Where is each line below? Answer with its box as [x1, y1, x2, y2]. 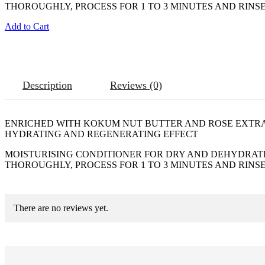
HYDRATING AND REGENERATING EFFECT [5, 129, 198, 139]
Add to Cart [5, 21, 49, 31]
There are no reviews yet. [14, 203, 108, 213]
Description [22, 79, 72, 91]
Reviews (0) [110, 79, 162, 91]
